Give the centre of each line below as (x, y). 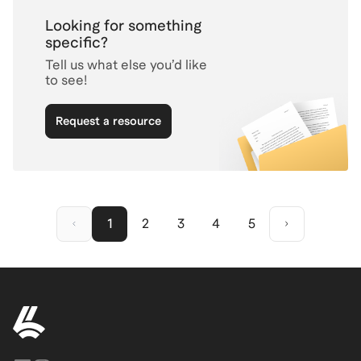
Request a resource (108, 120)
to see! (66, 80)
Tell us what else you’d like (126, 64)
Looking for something (123, 25)
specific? (77, 42)
